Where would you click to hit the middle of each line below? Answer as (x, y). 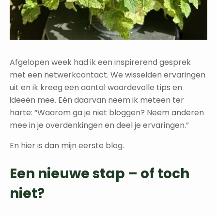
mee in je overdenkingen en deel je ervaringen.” (99, 125)
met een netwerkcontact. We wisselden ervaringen (108, 75)
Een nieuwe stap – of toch (100, 173)
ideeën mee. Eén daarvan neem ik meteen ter (97, 100)
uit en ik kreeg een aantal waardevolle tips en (96, 88)
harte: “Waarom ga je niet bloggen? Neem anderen (107, 113)
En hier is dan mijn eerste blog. (67, 146)
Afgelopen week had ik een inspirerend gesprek (100, 62)
